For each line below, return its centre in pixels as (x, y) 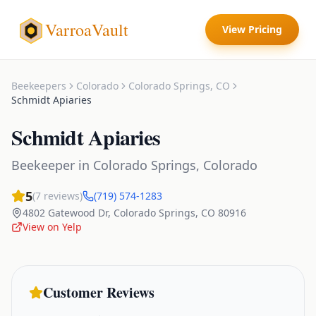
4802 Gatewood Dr (65, 213)
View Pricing (252, 29)
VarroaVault (87, 30)
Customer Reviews (99, 292)
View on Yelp (52, 227)
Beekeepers (39, 86)
